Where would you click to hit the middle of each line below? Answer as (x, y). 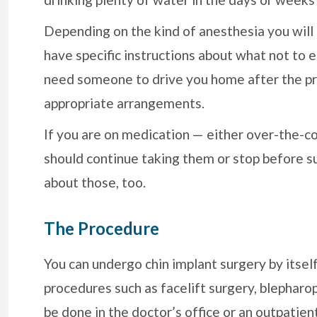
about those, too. (95, 183)
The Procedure (102, 229)
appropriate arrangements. (124, 103)
